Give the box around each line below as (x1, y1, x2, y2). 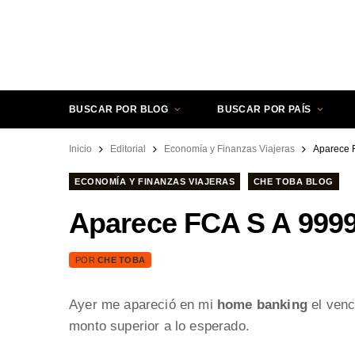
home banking (216, 297, 307, 312)
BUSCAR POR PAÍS (217, 104, 311, 115)
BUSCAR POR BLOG (69, 104, 169, 115)
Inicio (69, 143, 92, 155)
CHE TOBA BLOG (253, 177, 334, 186)
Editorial (110, 143, 146, 155)
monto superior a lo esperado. (69, 319, 250, 334)
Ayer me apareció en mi (69, 297, 217, 312)
